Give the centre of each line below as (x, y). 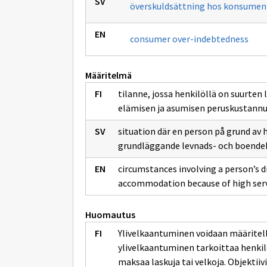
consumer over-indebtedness (189, 39)
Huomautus (110, 215)
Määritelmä (108, 75)
